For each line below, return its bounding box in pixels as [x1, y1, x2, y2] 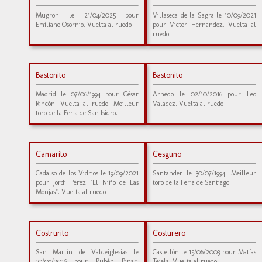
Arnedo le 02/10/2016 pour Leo [153, 90, 256, 98]
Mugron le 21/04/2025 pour [36, 11, 139, 19]
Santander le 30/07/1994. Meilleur [153, 169, 256, 177]
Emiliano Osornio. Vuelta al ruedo [36, 20, 132, 29]
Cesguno [153, 149, 182, 159]
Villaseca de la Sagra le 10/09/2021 [153, 11, 256, 19]
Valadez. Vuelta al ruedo [153, 99, 224, 108]
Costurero [153, 228, 186, 238]
